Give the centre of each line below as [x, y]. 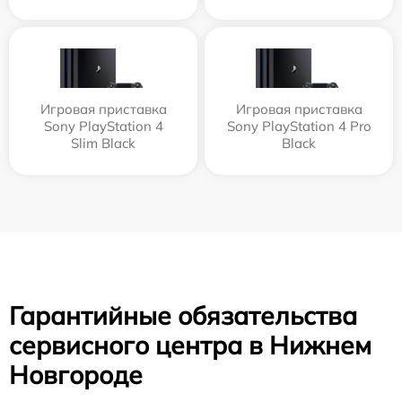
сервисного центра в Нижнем [190, 345]
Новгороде [76, 374]
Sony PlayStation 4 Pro [299, 126]
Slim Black [103, 143]
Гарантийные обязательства [183, 315]
